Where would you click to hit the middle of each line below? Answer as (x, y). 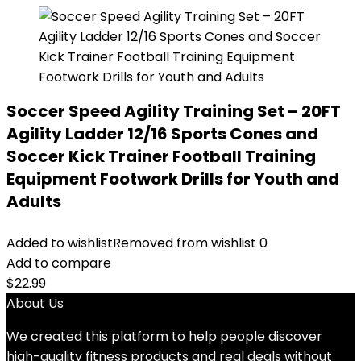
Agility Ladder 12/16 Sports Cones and (162, 134)
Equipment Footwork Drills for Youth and (173, 179)
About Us (35, 303)
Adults (34, 201)
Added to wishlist (60, 243)
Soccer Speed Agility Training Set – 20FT (174, 111)
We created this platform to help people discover (164, 336)
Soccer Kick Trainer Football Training (161, 156)
